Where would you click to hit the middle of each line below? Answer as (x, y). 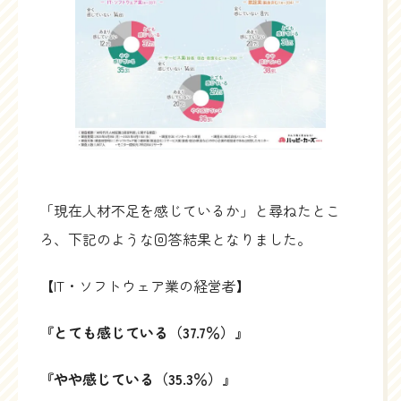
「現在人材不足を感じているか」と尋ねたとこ (190, 211)
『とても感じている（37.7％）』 (144, 333)
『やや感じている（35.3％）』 (138, 379)
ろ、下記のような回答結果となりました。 (175, 239)
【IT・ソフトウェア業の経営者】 (145, 286)
